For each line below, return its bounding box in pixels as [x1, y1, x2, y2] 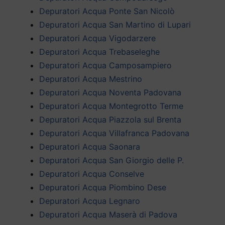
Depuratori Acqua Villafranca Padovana [39, 128, 189, 138]
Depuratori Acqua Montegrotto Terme [39, 100, 183, 111]
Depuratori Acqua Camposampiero [39, 60, 172, 70]
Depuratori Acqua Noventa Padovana [39, 87, 181, 97]
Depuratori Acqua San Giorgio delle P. [39, 155, 184, 165]
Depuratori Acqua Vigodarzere [39, 33, 156, 43]
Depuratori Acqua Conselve [39, 168, 144, 179]
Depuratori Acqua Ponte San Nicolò [39, 6, 175, 16]
